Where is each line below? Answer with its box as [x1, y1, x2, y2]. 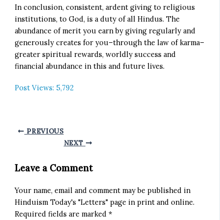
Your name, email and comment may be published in [15, 186, 191, 195]
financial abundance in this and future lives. [15, 61, 165, 71]
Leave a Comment [15, 163, 93, 174]
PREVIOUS [24, 127, 64, 136]
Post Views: [15, 83, 55, 93]
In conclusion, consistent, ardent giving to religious [15, 2, 195, 12]
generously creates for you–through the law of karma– [15, 37, 205, 47]
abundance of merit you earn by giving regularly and [15, 26, 196, 35]
